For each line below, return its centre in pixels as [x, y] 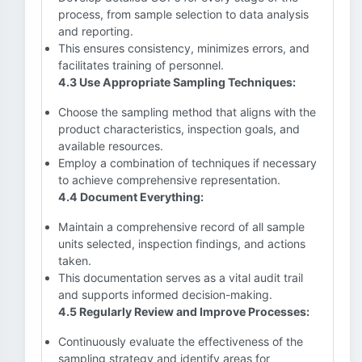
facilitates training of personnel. [141, 65]
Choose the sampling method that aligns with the [187, 112]
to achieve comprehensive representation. [169, 180]
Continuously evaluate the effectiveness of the [181, 341]
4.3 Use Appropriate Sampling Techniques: [177, 82]
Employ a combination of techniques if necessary [187, 163]
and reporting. [96, 31]
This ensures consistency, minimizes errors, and [184, 48]
